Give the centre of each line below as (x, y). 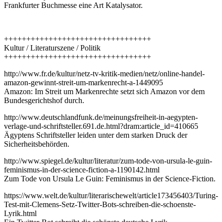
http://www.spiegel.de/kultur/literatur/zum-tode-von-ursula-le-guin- (108, 161)
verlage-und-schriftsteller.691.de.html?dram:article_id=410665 (101, 126)
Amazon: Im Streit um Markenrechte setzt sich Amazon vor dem (104, 92)
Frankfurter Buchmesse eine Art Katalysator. (73, 5)
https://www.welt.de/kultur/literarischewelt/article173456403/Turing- (111, 196)
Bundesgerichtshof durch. (44, 101)
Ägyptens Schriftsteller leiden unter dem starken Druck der (96, 135)
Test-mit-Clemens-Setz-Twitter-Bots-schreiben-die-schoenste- (100, 205)
